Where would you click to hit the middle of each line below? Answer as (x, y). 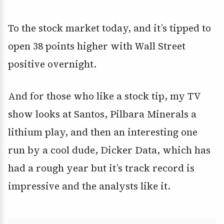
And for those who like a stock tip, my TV (104, 96)
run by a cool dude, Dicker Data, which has (109, 150)
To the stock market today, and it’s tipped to (109, 28)
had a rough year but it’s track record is (101, 168)
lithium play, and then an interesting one (103, 132)
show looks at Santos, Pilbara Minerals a (102, 114)
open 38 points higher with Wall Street (97, 46)
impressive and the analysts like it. (89, 186)
